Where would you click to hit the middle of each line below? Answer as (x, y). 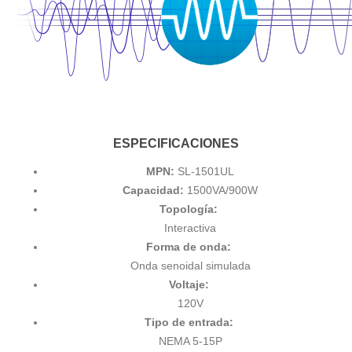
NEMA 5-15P (190, 341)
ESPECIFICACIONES (176, 143)
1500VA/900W (222, 191)
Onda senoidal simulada (190, 266)
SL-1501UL (204, 172)
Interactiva (190, 228)
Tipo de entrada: (190, 323)
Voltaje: (190, 285)
